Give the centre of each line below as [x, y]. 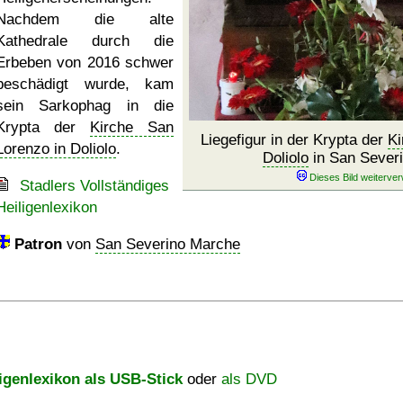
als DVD [249, 379]
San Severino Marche [168, 244]
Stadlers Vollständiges [94, 186]
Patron [38, 244]
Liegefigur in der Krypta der [294, 140]
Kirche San [132, 127]
